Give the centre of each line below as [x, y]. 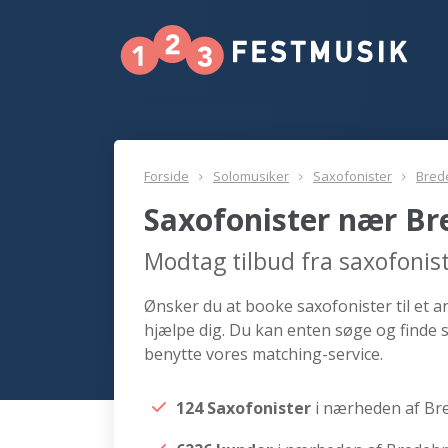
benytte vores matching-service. [263, 354]
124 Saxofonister [245, 408]
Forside [166, 176]
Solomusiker [251, 176]
